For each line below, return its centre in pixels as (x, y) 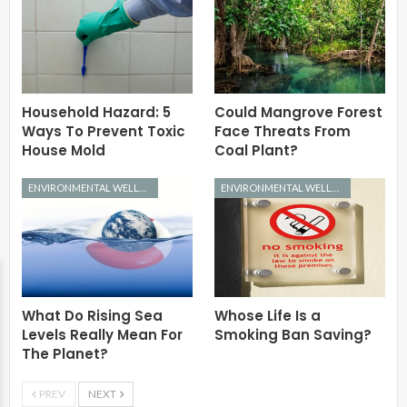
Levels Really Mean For (102, 335)
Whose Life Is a (268, 316)
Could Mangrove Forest (298, 112)
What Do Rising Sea (92, 316)
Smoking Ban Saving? (293, 335)
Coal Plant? (256, 150)
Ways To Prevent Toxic (104, 131)
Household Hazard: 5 (96, 112)
